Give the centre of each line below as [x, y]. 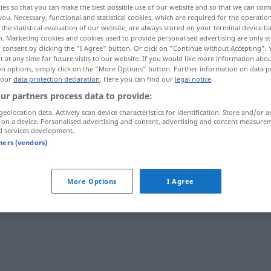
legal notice [193, 79]
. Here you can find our [137, 79]
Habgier [110, 134]
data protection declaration [57, 79]
